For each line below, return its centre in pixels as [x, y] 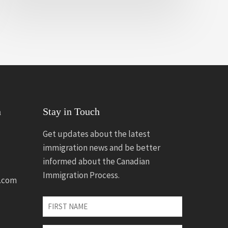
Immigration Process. [81, 175]
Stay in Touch [72, 112]
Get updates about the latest [97, 134]
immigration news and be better [102, 148]
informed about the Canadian [96, 162]
